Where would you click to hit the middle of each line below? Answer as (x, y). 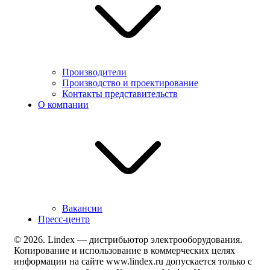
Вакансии (82, 209)
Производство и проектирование (130, 83)
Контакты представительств (120, 94)
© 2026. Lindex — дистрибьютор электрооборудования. (128, 240)
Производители (94, 72)
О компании (63, 105)
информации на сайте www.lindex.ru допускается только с (133, 262)
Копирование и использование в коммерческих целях (124, 251)
